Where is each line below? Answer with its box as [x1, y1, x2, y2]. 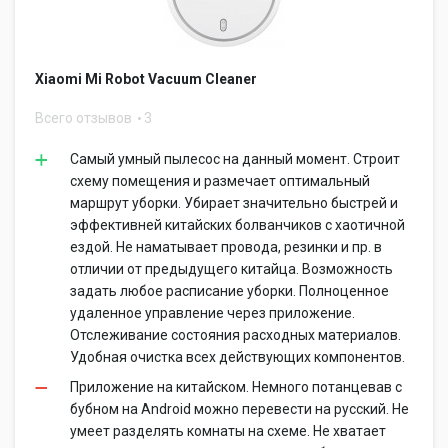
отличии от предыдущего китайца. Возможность [70, 261, 393, 277]
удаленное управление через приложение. [70, 305, 355, 321]
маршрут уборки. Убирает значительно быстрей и [70, 195, 398, 211]
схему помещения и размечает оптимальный [70, 173, 370, 189]
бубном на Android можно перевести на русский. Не [70, 401, 409, 417]
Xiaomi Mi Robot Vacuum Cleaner [35, 71, 257, 87]
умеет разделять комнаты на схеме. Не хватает [70, 423, 386, 439]
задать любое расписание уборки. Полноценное [70, 283, 389, 299]
